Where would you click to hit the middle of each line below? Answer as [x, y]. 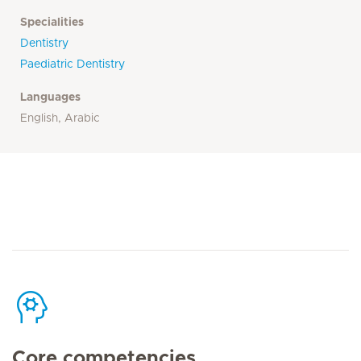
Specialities [52, 23]
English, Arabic [60, 118]
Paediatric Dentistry [73, 64]
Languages [50, 98]
